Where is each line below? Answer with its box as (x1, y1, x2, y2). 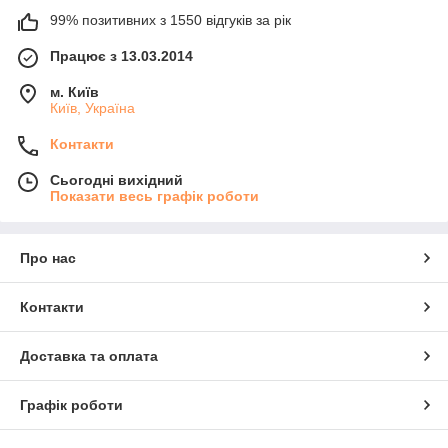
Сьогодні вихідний (50, 171, 183, 188)
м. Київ (50, 83, 99, 100)
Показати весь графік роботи (50, 187, 259, 204)
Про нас (20, 249, 76, 266)
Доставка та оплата (20, 347, 158, 364)
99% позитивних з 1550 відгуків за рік (50, 11, 291, 28)
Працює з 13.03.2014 (50, 47, 193, 64)
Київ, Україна (50, 99, 135, 116)
